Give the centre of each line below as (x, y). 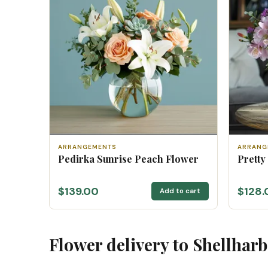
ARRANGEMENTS (87, 147)
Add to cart (180, 191)
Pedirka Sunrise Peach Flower (128, 159)
